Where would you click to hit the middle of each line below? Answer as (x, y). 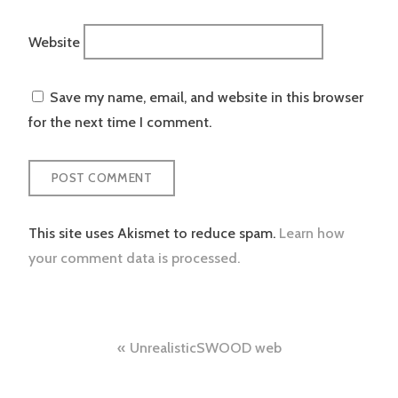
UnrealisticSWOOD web (205, 348)
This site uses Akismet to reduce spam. (154, 234)
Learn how (312, 234)
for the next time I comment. (120, 122)
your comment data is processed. (134, 259)
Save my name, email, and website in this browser (207, 97)
